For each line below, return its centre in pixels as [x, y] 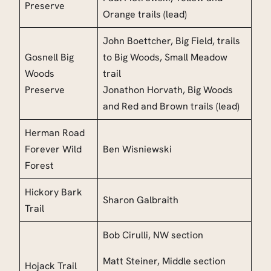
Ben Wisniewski [137, 149]
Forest [39, 166]
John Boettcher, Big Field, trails [171, 41]
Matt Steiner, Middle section [164, 261]
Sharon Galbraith [141, 200]
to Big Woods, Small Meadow [165, 57]
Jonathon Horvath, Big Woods [168, 90]
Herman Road [55, 133]
